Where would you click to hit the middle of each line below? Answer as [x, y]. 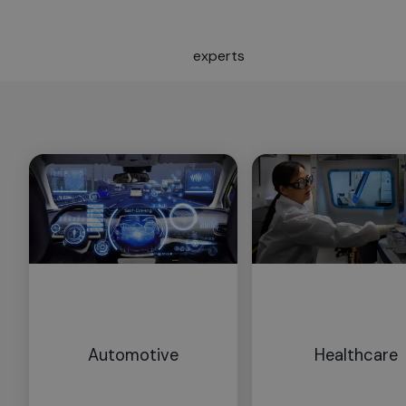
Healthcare [356, 355]
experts [218, 55]
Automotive [133, 355]
